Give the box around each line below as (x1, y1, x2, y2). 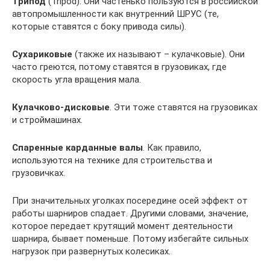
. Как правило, (143, 142, 201, 153)
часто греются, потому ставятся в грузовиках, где (12, 61, 227, 72)
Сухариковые (12, 48, 72, 60)
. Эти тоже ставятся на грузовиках (110, 101, 257, 113)
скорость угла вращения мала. (12, 74, 141, 85)
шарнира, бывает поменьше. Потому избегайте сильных (12, 233, 248, 244)
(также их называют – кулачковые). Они (72, 48, 245, 60)
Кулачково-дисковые (12, 101, 110, 113)
